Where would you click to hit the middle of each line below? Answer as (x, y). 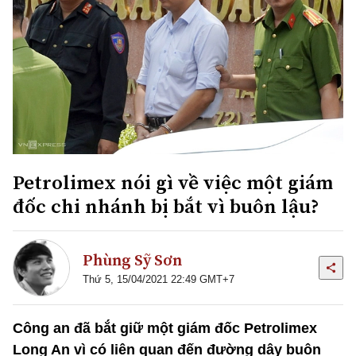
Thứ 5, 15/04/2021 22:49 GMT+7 (159, 280)
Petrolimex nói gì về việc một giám (173, 182)
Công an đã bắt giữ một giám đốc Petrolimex (165, 328)
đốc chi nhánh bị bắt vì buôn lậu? (166, 205)
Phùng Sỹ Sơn (132, 260)
